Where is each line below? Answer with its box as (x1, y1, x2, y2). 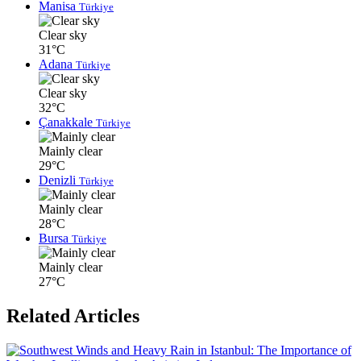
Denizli (39, 173, 79, 188)
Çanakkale (39, 115, 96, 130)
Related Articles (6, 305, 139, 327)
